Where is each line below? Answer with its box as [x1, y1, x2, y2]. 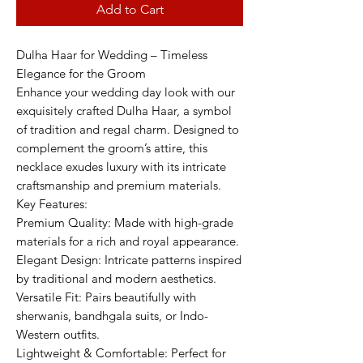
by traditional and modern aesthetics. [16, 270, 216, 286]
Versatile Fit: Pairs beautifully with [16, 288, 196, 305]
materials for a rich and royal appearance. [16, 233, 239, 249]
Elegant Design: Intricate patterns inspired [16, 251, 241, 267]
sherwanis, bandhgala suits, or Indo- [16, 307, 208, 323]
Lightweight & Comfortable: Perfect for [16, 344, 226, 361]
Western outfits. [16, 326, 100, 342]
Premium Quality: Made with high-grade [16, 214, 233, 230]
